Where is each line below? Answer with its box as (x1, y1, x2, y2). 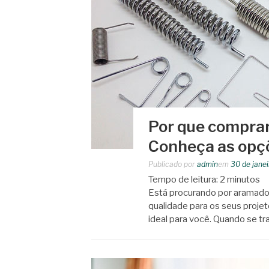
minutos (227, 174, 260, 185)
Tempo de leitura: (148, 174, 220, 185)
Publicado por (148, 160, 197, 169)
